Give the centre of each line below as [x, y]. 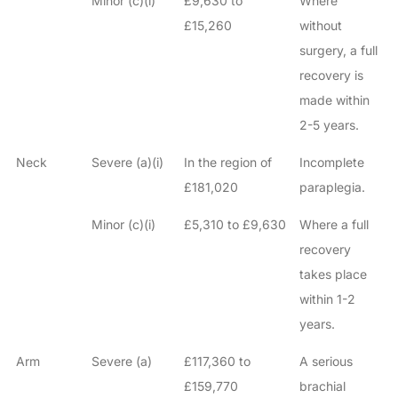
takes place [333, 275]
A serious [326, 362]
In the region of [227, 163]
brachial [322, 386]
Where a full [334, 225]
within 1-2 [327, 299]
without [320, 26]
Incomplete [331, 163]
